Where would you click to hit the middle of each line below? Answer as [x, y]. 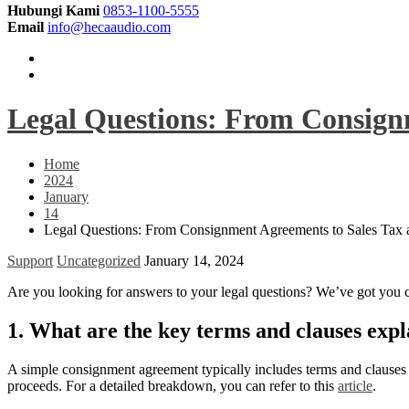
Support [30, 260]
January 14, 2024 [194, 260]
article [355, 385]
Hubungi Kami [53, 10]
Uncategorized [99, 260]
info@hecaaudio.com [109, 27]
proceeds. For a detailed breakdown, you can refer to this [173, 385]
